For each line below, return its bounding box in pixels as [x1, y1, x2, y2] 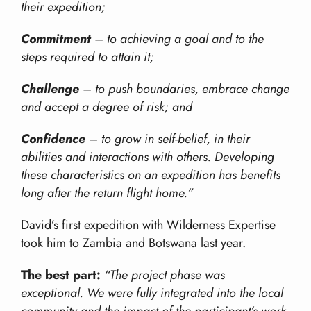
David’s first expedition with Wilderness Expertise [21, 216, 276, 235]
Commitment [21, 30, 91, 49]
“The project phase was [104, 266, 225, 285]
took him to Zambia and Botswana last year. [21, 234, 246, 253]
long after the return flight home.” [21, 184, 193, 203]
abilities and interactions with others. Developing [21, 148, 274, 167]
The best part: [21, 266, 101, 285]
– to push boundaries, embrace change [79, 80, 289, 99]
